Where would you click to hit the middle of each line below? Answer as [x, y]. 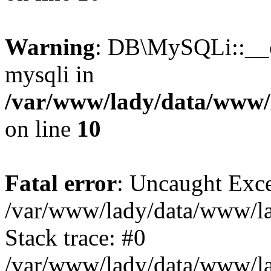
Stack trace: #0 [75, 237]
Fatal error [61, 183]
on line [41, 129]
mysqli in [50, 74]
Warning [50, 47]
